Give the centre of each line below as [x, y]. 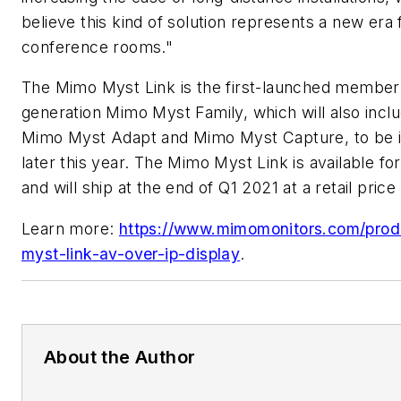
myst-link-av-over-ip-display [131, 253]
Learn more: [70, 228]
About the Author [120, 357]
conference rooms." [98, 47]
